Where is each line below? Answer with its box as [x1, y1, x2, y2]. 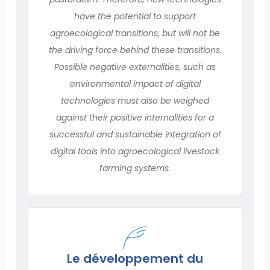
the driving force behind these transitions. [48, 43, 222, 56]
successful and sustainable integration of [49, 128, 221, 140]
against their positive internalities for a [56, 111, 214, 124]
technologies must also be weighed [61, 94, 209, 107]
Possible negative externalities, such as [54, 60, 216, 73]
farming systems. [99, 162, 171, 174]
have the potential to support [74, 10, 196, 22]
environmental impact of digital [69, 77, 201, 90]
